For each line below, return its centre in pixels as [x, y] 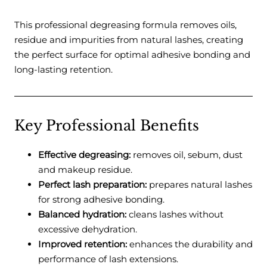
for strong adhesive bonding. [101, 200]
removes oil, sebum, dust [187, 155]
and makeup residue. [85, 170]
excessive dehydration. [88, 229]
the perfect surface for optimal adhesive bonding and [132, 55]
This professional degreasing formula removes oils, [125, 25]
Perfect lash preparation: [92, 185]
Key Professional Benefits [107, 126]
